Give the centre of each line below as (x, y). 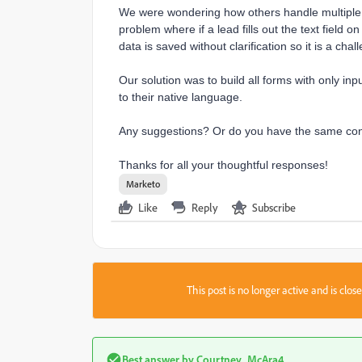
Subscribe (274, 207)
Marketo (143, 184)
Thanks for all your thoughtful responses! (227, 165)
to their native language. (181, 97)
